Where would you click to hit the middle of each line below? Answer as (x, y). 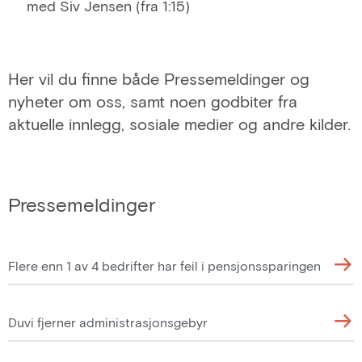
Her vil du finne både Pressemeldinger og (159, 78)
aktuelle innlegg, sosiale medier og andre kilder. (179, 123)
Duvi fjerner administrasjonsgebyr (108, 322)
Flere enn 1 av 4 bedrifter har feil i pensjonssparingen (164, 265)
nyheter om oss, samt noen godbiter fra (153, 101)
